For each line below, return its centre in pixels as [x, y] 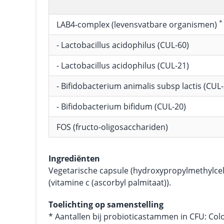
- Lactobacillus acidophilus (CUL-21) [123, 65]
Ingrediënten [74, 158]
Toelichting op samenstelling [106, 204]
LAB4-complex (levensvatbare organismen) [138, 24]
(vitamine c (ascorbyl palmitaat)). [110, 182]
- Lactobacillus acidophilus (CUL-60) [123, 45]
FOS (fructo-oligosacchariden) [112, 127]
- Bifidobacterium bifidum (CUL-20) [121, 106]
